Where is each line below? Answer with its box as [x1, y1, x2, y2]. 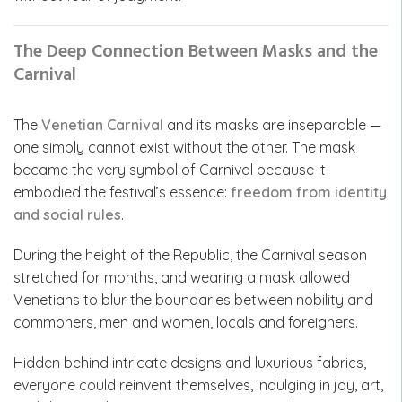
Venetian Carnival [41, 116, 163, 134]
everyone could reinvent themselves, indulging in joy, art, [13, 376, 383, 394]
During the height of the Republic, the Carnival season [13, 246, 367, 264]
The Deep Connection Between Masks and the [13, 38, 378, 66]
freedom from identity [231, 183, 387, 201]
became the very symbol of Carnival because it [13, 161, 326, 179]
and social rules [13, 205, 121, 223]
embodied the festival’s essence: [13, 183, 231, 201]
